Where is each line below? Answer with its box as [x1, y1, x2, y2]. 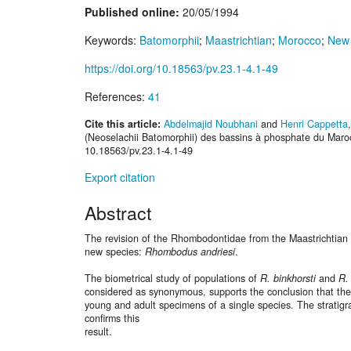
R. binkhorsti [260, 271, 316, 286]
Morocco [278, 32, 321, 49]
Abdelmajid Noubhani [164, 117, 258, 132]
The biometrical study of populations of [85, 271, 260, 286]
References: [85, 89, 148, 105]
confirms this [85, 311, 139, 326]
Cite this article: [85, 117, 164, 132]
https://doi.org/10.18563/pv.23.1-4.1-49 [85, 60, 278, 77]
